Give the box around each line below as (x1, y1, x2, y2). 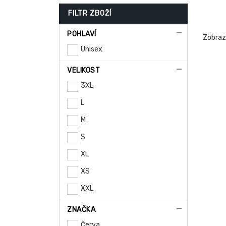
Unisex (81, 45, 102, 53)
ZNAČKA (67, 205, 95, 214)
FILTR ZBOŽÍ (68, 9, 111, 18)
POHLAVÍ (67, 30, 96, 38)
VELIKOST (67, 66, 100, 75)
